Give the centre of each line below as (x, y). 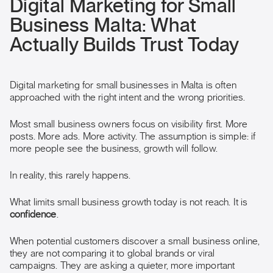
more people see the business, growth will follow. (114, 149)
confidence (33, 214)
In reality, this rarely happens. (70, 175)
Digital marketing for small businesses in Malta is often (123, 85)
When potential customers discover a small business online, (135, 241)
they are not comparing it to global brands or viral (112, 253)
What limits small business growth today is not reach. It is (129, 202)
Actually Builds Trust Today (125, 45)
